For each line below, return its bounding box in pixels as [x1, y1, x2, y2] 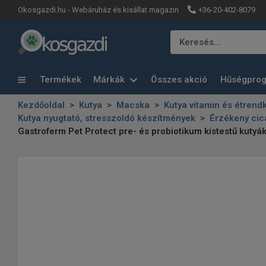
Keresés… [179, 37, 221, 47]
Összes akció [151, 74, 207, 85]
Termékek [37, 74, 81, 85]
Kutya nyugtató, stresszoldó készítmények [18, 113, 195, 123]
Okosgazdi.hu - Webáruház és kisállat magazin [18, 5, 179, 14]
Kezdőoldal [18, 100, 65, 110]
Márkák [93, 74, 127, 85]
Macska [116, 100, 150, 110]
